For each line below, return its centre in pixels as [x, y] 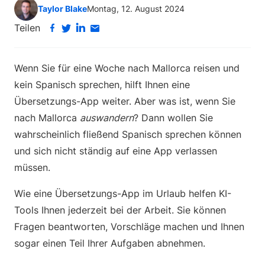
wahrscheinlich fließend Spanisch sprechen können [128, 134]
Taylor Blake [62, 9]
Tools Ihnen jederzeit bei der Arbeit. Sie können [120, 210]
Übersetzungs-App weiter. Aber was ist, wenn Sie [125, 101]
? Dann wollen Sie [173, 118]
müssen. [32, 167]
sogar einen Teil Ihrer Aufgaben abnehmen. [113, 243]
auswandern [107, 118]
